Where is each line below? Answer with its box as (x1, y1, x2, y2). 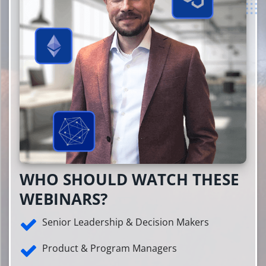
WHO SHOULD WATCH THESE (20, 169, 239, 191)
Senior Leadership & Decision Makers (42, 216, 209, 229)
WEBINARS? (20, 188, 107, 210)
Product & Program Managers (42, 242, 177, 255)
